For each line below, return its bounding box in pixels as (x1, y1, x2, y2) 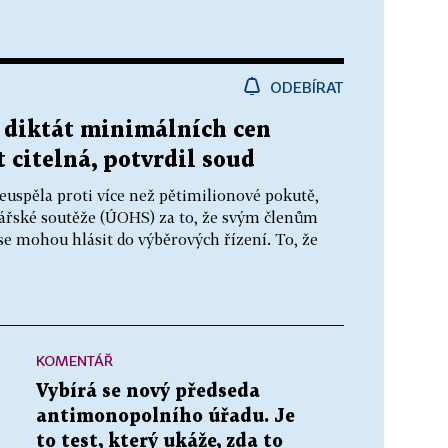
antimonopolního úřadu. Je (36, 407, 295, 425)
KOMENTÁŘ (36, 351, 113, 369)
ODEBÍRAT (270, 77, 344, 96)
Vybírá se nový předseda (36, 382, 260, 400)
